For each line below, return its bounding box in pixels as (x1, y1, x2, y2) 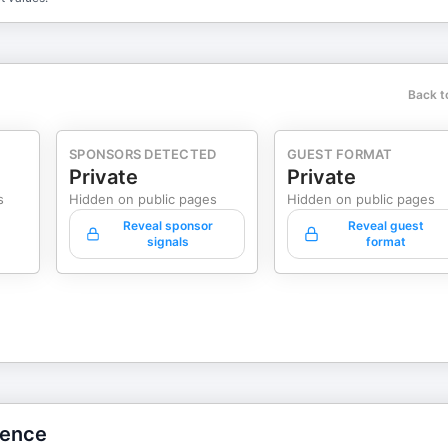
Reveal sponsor (122, 218, 213, 233)
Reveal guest (348, 218, 425, 233)
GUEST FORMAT (286, 146, 393, 162)
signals (146, 234, 189, 249)
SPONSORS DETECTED (69, 146, 217, 162)
